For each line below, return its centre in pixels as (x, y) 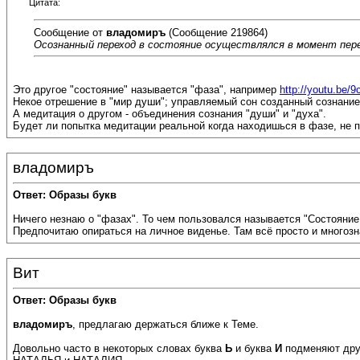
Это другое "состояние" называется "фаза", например (146, 90)
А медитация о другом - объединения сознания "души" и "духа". (170, 114)
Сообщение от (70, 32)
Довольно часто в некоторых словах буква (119, 349)
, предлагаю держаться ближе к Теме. (166, 325)
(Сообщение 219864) (217, 32)
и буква (254, 349)
